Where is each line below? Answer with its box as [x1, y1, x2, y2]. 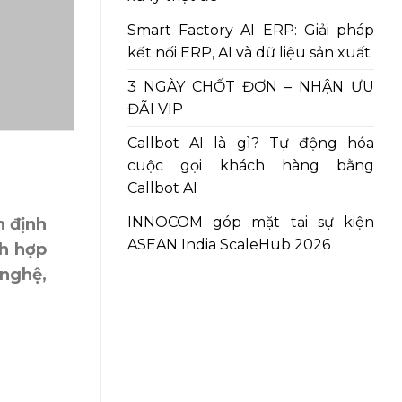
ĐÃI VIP [127, 100, 183, 118]
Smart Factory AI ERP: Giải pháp [127, 21, 374, 39]
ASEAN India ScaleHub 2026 [127, 235, 330, 253]
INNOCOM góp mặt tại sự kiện [127, 213, 374, 231]
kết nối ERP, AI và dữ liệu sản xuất [127, 43, 371, 61]
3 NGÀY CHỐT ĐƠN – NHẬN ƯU [127, 77, 374, 95]
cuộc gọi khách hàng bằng [127, 156, 374, 174]
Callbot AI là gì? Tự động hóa [127, 134, 374, 152]
